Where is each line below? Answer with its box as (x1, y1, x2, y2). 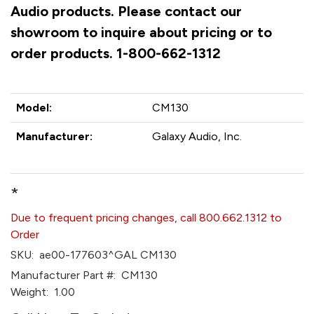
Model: (16, 101, 52, 114)
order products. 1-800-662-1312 (11, 45, 221, 62)
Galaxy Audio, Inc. (152, 130, 242, 143)
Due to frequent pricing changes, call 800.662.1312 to (11, 211, 282, 224)
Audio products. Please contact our (11, 3, 242, 20)
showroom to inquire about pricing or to (11, 24, 272, 41)
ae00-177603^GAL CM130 (34, 248, 177, 261)
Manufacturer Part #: (11, 268, 116, 282)
